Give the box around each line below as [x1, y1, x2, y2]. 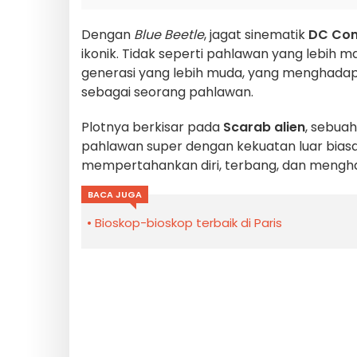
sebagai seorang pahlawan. [81, 82, 253, 101]
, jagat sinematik [204, 25, 308, 44]
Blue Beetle [134, 25, 204, 44]
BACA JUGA [88, 187, 142, 201]
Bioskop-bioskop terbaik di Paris [95, 214, 282, 231]
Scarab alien [223, 117, 305, 136]
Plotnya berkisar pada [81, 117, 223, 136]
